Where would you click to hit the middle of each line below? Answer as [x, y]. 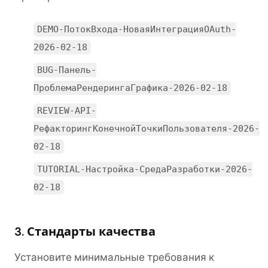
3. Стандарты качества [85, 232]
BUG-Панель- [67, 70]
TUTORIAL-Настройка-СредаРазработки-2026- [145, 169]
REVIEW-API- [67, 111]
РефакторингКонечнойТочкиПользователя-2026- [147, 129]
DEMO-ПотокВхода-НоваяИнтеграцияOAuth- [137, 29]
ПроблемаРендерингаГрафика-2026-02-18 [130, 88]
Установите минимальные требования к [114, 257]
